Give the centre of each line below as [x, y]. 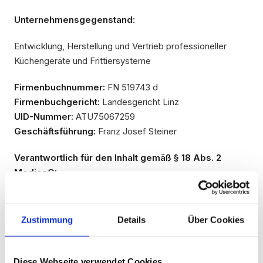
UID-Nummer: [44, 117]
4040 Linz [34, 228]
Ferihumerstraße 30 [54, 213]
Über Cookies [216, 220]
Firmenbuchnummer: [60, 87]
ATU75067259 [104, 117]
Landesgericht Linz [139, 102]
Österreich [35, 243]
